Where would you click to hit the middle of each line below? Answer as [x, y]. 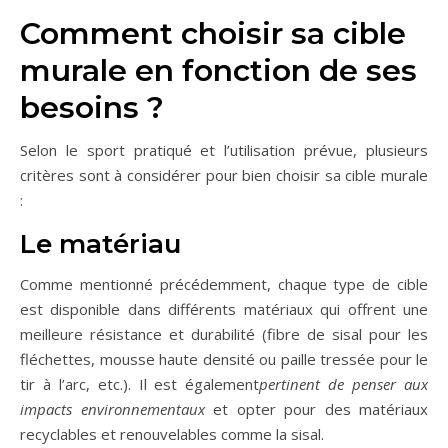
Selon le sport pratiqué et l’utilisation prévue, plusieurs [224, 150]
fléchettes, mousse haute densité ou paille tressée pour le [224, 359]
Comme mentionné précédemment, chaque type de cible [224, 284]
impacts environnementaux [112, 409]
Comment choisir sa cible [213, 34]
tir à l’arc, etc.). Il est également [140, 384]
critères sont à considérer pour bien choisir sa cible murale [224, 175]
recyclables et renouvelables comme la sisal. [172, 434]
